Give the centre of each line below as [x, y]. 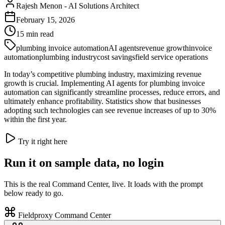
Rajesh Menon [39, 6]
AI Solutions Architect [104, 6]
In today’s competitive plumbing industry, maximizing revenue [103, 74]
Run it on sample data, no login [84, 162]
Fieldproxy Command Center [64, 215]
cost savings [116, 57]
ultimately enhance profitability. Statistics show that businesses [102, 101]
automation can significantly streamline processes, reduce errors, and [112, 92]
